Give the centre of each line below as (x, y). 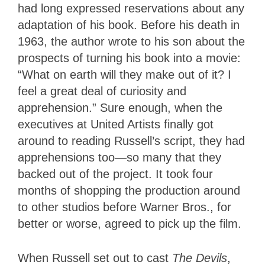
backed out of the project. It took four (115, 174)
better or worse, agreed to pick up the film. (130, 224)
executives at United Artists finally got (116, 125)
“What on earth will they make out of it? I (125, 75)
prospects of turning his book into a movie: (129, 58)
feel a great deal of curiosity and (102, 91)
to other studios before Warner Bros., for (125, 207)
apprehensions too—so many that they (119, 158)
